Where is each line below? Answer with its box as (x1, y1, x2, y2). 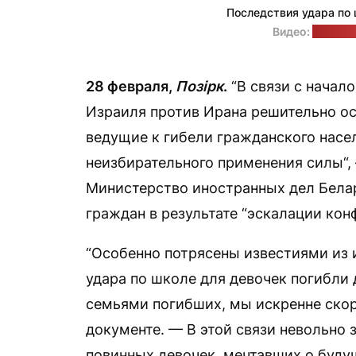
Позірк (176, 78, 223, 95)
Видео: (273, 25, 312, 38)
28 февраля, (86, 78, 176, 95)
